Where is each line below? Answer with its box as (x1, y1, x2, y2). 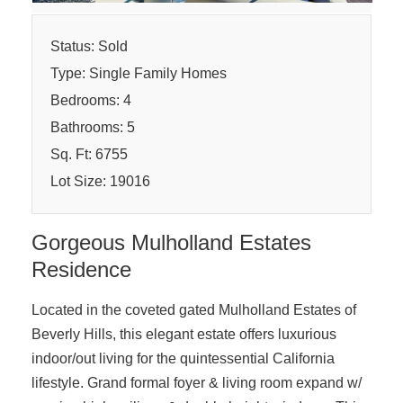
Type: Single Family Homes (50, 66, 227, 82)
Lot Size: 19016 (50, 174, 150, 190)
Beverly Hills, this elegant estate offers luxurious (31, 327, 336, 343)
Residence (31, 257, 131, 282)
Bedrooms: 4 (50, 93, 131, 109)
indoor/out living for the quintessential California (31, 351, 335, 367)
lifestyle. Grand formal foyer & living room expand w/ (31, 375, 362, 391)
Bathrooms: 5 (50, 120, 135, 136)
